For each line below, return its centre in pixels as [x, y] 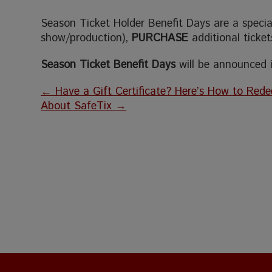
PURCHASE [162, 38]
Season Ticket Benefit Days [108, 65]
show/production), [87, 38]
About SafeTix [78, 106]
